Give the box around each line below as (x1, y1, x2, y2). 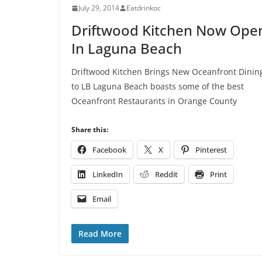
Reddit (155, 169, 178, 180)
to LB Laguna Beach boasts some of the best (71, 81, 244, 92)
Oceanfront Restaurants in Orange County (71, 95, 237, 107)
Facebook (92, 144, 126, 156)
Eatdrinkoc (126, 3, 161, 13)
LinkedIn (92, 169, 123, 180)
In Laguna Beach (71, 39, 182, 58)
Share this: (71, 125, 108, 135)
